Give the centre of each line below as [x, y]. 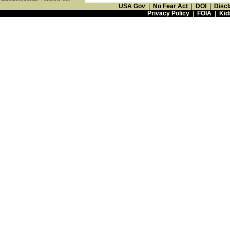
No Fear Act [170, 6]
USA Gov [132, 6]
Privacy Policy [168, 13]
